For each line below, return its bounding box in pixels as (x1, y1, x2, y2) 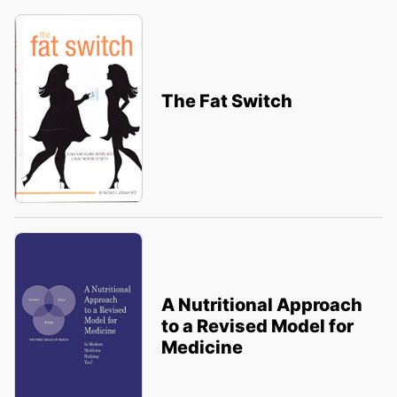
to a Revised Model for (160, 315, 354, 338)
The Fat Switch (160, 90, 292, 113)
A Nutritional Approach (160, 294, 362, 316)
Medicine (160, 337, 243, 359)
